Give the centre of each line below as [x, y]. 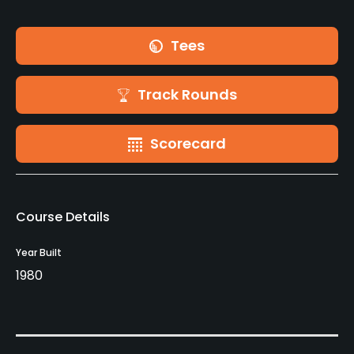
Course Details [63, 217]
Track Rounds [187, 95]
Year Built [39, 253]
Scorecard [188, 144]
